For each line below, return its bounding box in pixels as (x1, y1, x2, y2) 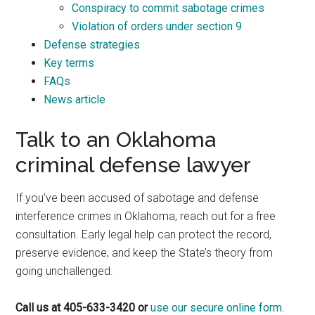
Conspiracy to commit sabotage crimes (72, 1, 265, 15)
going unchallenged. (15, 264, 114, 278)
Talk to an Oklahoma (15, 127, 217, 152)
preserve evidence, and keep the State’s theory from (15, 246, 274, 259)
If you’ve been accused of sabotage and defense (15, 191, 259, 205)
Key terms (44, 56, 95, 70)
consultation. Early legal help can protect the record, (15, 228, 272, 241)
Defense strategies (44, 38, 141, 51)
